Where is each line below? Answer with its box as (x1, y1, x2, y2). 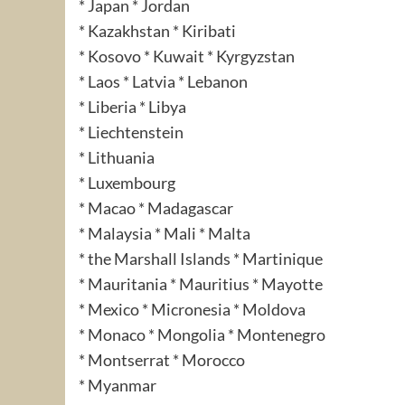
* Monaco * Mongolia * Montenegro (79, 324, 325, 344)
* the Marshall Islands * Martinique (79, 248, 323, 268)
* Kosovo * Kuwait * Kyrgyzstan (79, 45, 295, 66)
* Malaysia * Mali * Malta (79, 222, 250, 243)
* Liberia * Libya (79, 96, 186, 117)
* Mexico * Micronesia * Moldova (79, 298, 306, 319)
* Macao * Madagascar (79, 197, 233, 218)
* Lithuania (79, 146, 155, 167)
